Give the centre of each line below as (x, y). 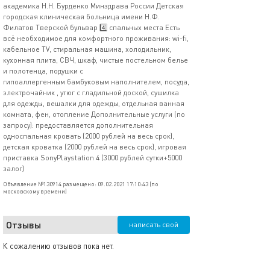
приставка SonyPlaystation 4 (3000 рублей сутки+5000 (93, 158)
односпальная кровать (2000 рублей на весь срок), (89, 136)
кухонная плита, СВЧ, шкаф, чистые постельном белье (96, 60)
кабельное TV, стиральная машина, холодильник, (87, 49)
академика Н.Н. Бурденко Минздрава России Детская (93, 6)
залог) (14, 168)
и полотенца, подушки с (43, 71)
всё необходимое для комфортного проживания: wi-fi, (96, 38)
